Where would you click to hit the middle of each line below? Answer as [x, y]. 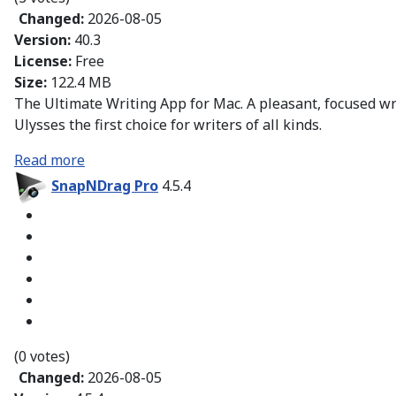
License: [45, 61]
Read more [49, 160]
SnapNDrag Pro [105, 186]
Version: [44, 40]
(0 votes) [42, 357]
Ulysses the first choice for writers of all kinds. [168, 125]
